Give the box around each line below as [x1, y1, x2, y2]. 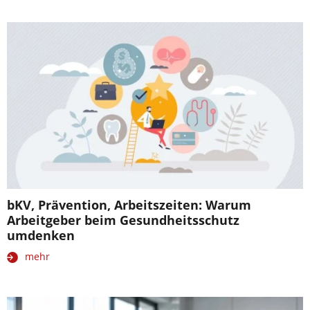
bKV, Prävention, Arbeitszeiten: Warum [7, 196, 251, 213]
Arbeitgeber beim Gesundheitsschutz [7, 211, 239, 228]
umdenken [7, 226, 75, 244]
